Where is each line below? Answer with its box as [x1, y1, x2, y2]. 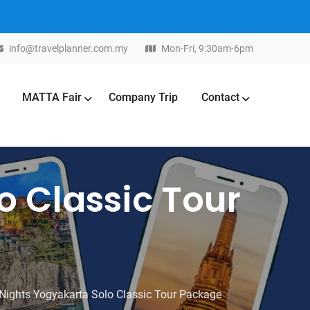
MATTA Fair [22, 91, 82, 104]
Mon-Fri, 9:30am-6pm [159, 43, 253, 54]
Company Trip [109, 91, 178, 104]
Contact [201, 91, 239, 104]
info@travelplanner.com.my [9, 43, 128, 54]
